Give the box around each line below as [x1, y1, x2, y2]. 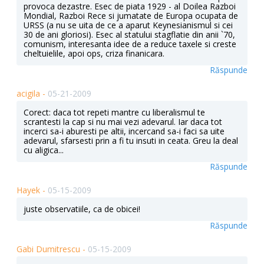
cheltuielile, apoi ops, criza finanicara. [24, 48, 164, 60]
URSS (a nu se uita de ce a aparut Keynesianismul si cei [24, 19, 233, 31]
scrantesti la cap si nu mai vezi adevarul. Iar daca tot [24, 116, 222, 128]
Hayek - [16, 184, 48, 196]
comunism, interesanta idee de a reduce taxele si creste [24, 38, 236, 50]
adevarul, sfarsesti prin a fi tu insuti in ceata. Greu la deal [24, 135, 238, 147]
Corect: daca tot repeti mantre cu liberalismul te [24, 107, 205, 118]
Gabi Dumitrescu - [16, 243, 88, 255]
